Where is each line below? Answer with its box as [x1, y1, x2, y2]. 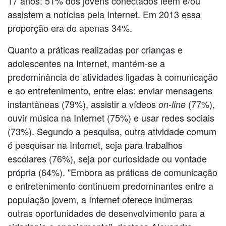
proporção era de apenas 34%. [8, 21, 132, 34]
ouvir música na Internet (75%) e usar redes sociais [8, 110, 214, 124]
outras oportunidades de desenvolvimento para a [8, 206, 205, 219]
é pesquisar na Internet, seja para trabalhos [8, 138, 183, 151]
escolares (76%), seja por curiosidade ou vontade [8, 151, 207, 165]
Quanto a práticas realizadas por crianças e [8, 42, 183, 56]
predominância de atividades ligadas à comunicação [8, 70, 218, 83]
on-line [158, 97, 186, 110]
